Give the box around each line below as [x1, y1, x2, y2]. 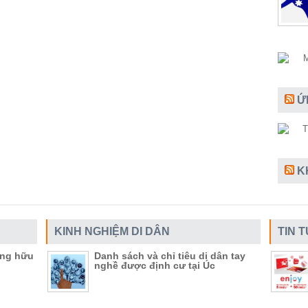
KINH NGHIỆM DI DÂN [54, 225, 170, 237]
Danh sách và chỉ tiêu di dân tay [94, 250, 245, 261]
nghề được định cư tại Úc [94, 260, 215, 271]
